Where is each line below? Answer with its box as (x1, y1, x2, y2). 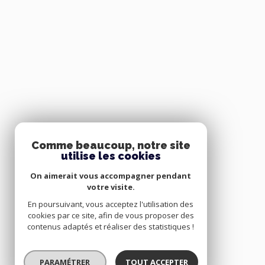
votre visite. (87, 182, 135, 192)
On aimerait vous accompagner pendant (30, 170, 192, 181)
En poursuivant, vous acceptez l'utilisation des (28, 199, 194, 209)
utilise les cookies (61, 150, 161, 162)
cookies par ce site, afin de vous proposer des (28, 210, 194, 221)
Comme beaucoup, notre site (31, 139, 190, 151)
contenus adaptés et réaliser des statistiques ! (27, 221, 195, 232)
